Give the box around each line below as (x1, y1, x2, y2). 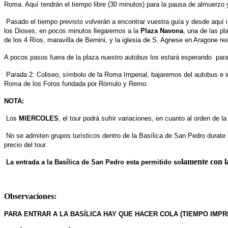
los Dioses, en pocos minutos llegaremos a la (4, 26, 140, 35)
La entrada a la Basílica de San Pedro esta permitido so (6, 158, 181, 166)
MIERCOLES (19, 114, 59, 122)
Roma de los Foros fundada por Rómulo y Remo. (4, 79, 148, 88)
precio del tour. (4, 140, 47, 149)
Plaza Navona (140, 26, 183, 35)
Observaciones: (4, 191, 56, 201)
